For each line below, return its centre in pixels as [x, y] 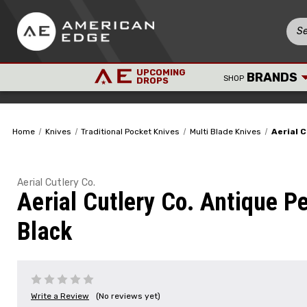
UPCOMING [161, 72]
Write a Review [60, 296]
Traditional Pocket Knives [131, 132]
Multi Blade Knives [226, 132]
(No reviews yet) [128, 296]
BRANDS [271, 77]
